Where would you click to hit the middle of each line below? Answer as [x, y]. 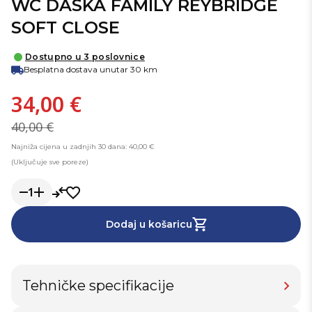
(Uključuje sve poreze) [50, 162]
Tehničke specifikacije [98, 286]
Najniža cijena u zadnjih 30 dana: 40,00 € [83, 147]
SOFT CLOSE [65, 28]
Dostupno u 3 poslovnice [85, 57]
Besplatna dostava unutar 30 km [91, 70]
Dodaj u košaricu [149, 225]
